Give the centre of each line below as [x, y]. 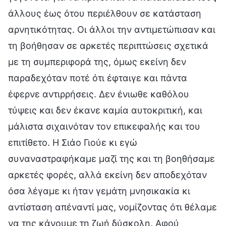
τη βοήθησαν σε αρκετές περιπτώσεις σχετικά [108, 45]
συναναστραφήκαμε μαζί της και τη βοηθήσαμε [111, 158]
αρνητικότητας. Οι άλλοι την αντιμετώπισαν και [112, 29]
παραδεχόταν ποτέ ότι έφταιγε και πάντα [98, 78]
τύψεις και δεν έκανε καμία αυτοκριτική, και [105, 110]
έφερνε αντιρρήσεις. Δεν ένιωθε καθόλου [99, 94]
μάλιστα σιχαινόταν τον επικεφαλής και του [104, 126]
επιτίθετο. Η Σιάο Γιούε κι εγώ [73, 142]
